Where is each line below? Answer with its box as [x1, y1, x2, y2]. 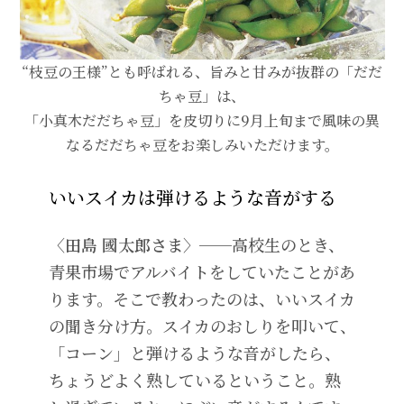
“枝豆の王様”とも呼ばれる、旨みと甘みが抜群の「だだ [22, 60, 382, 82]
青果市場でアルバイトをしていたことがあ [48, 259, 355, 283]
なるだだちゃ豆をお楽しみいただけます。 [65, 133, 339, 155]
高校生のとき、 [231, 232, 344, 256]
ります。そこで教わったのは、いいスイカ [48, 286, 355, 310]
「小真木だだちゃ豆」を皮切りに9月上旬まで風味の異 [24, 109, 380, 131]
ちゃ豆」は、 [159, 85, 245, 106]
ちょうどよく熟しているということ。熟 [48, 367, 341, 391]
